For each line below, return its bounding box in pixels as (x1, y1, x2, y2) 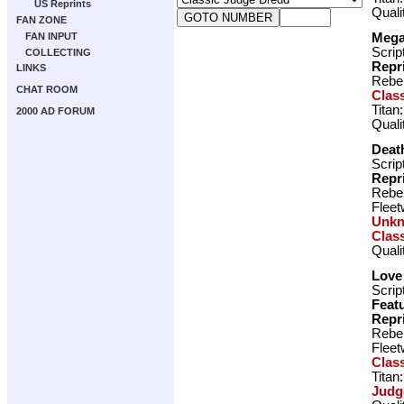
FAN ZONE (16, 14, 67, 25)
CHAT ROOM (16, 84, 78, 95)
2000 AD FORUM (16, 106, 95, 116)
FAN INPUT (25, 31, 78, 41)
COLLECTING (25, 47, 91, 58)
